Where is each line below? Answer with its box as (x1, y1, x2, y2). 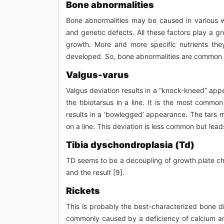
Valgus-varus (66, 69, 129, 80)
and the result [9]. (66, 167, 124, 176)
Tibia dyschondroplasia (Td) (66, 139, 194, 150)
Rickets (66, 185, 100, 196)
